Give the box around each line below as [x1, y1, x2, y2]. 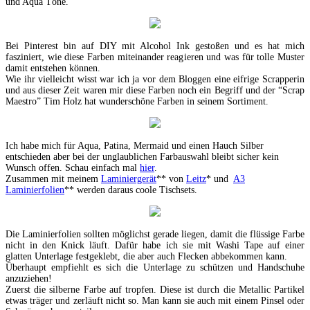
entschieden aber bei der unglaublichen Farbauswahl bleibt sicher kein [6, 151, 279, 162]
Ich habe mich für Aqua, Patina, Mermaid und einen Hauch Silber [6, 140, 264, 151]
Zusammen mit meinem [6, 173, 101, 184]
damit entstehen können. [6, 62, 100, 73]
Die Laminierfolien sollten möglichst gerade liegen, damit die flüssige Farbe [6, 228, 304, 239]
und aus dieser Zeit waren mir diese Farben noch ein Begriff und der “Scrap [6, 84, 304, 95]
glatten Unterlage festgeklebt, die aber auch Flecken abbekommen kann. [6, 250, 287, 262]
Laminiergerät [101, 173, 156, 184]
